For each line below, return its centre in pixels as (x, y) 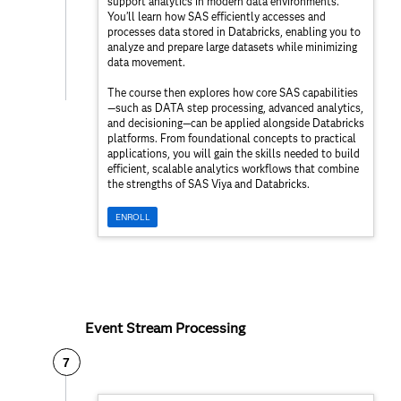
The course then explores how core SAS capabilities (233, 92)
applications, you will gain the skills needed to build (234, 153)
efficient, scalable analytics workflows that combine (233, 168)
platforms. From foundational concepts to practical (232, 138)
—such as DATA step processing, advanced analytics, (235, 107)
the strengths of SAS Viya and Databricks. (209, 183)
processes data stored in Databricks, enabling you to (234, 31)
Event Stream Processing (165, 328)
